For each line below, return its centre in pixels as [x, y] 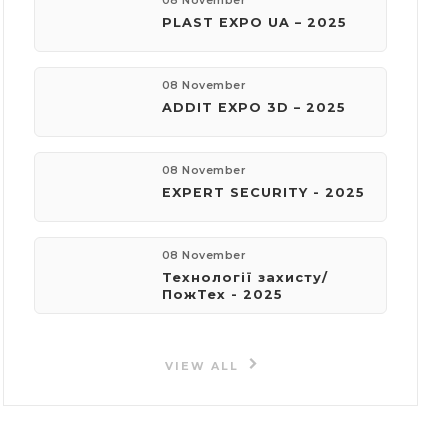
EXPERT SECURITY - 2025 [263, 192]
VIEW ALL [204, 366]
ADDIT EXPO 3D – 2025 [253, 107]
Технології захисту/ [244, 277]
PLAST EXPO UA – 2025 [254, 22]
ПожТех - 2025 [222, 294]
